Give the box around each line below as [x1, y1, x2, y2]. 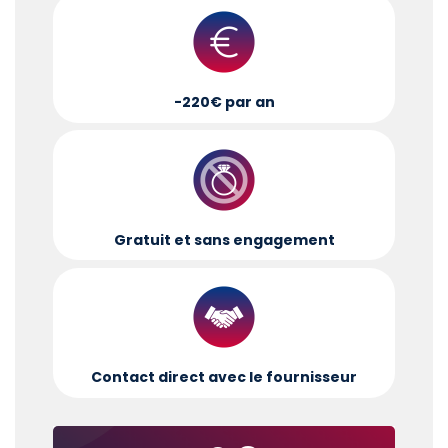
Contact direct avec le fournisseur [91, 367, 357, 388]
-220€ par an [173, 92, 275, 113]
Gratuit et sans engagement [113, 229, 335, 250]
